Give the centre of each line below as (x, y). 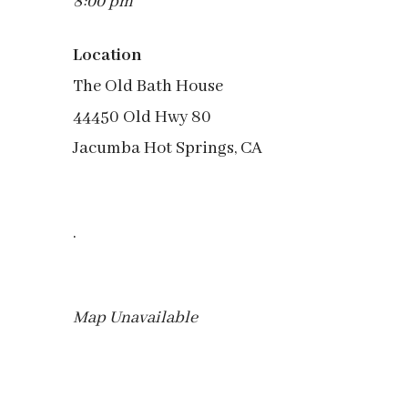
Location (107, 56)
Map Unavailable (135, 318)
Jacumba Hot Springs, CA (168, 148)
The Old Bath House (148, 87)
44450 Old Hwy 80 (142, 117)
